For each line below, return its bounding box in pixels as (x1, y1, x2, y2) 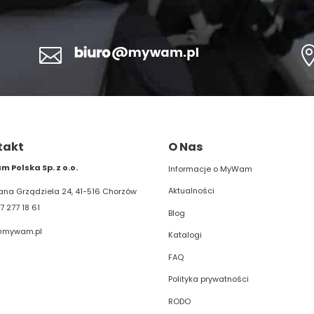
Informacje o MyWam (168, 163, 253, 175)
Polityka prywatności (168, 273, 250, 285)
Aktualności (168, 185, 215, 197)
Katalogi (168, 229, 203, 241)
